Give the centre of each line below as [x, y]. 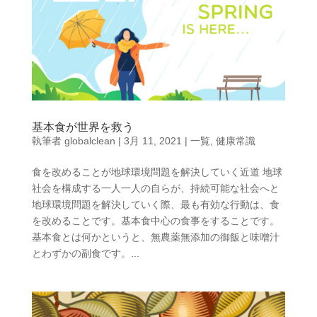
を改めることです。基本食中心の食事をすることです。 [155, 221]
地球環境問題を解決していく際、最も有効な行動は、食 [155, 205]
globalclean [90, 141]
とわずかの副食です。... [85, 254]
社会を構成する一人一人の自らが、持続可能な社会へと [155, 189]
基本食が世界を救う [82, 127]
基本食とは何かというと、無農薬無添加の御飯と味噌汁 [155, 237]
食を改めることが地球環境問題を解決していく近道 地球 [157, 172]
